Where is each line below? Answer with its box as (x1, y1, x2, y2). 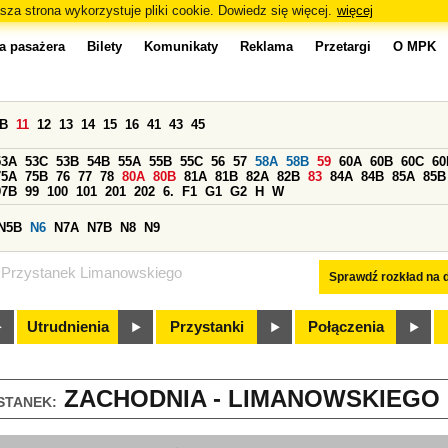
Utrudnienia (27, 319, 109, 335)
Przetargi (315, 39, 371, 54)
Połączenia (308, 319, 384, 335)
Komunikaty (144, 39, 218, 54)
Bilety (87, 39, 122, 54)
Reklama (240, 39, 293, 54)
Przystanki (170, 319, 244, 335)
